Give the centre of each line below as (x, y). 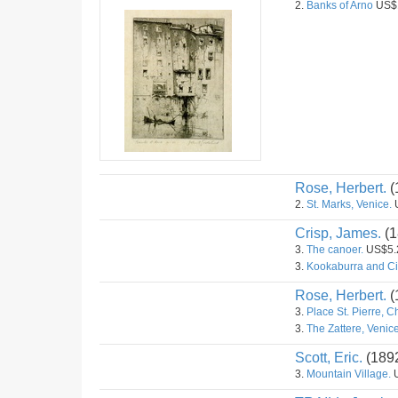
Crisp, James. (338, 233)
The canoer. (335, 250)
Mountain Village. (349, 374)
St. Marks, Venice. (349, 204)
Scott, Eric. (329, 358)
